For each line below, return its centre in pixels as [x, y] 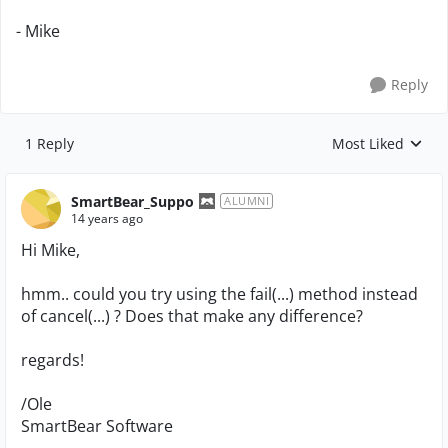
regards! [52, 360]
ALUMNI [246, 200]
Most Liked [368, 143]
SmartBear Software [97, 426]
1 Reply [49, 143]
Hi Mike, [50, 250]
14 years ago [107, 218]
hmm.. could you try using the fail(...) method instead [219, 294]
